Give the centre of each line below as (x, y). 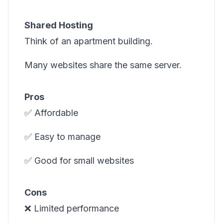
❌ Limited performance (72, 208)
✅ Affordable (51, 113)
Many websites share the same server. (103, 65)
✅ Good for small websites (79, 161)
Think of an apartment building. (89, 41)
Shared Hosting (59, 25)
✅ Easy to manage (62, 137)
